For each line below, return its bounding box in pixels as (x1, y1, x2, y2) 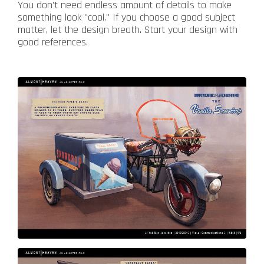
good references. (18, 35, 91, 49)
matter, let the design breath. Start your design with (18, 23, 237, 37)
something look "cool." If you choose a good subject (18, 11, 235, 25)
